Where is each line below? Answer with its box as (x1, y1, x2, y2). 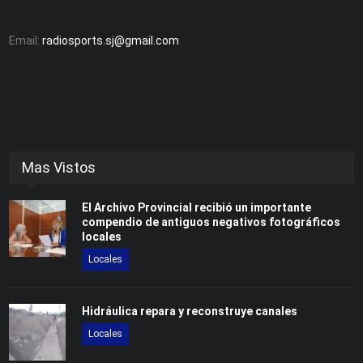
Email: (9, 33, 43, 47)
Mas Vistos (22, 158, 96, 176)
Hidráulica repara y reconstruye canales (82, 304, 298, 318)
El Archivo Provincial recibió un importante (82, 200, 312, 214)
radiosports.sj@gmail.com (42, 33, 180, 47)
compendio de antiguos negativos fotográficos (82, 215, 341, 228)
